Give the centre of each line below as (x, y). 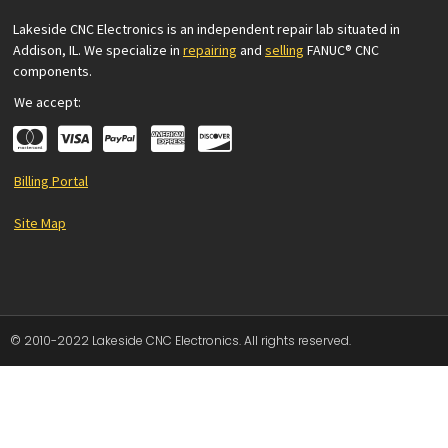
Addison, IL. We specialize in (98, 50)
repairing (210, 50)
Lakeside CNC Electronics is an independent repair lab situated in (206, 29)
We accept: (47, 102)
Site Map (40, 223)
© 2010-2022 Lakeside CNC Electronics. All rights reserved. (180, 340)
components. (52, 71)
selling (284, 50)
